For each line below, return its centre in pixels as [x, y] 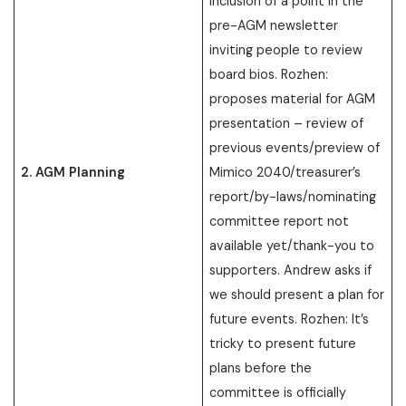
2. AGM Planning [73, 172]
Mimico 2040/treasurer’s [285, 172]
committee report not [280, 221]
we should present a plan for [297, 294]
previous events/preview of [295, 147]
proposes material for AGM [293, 98]
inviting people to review [286, 49]
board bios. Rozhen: [269, 74]
